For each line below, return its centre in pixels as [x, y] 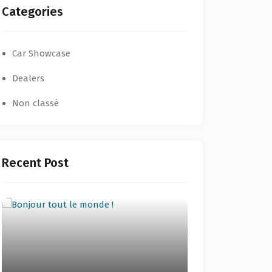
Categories [32, 12]
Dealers [28, 78]
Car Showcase [41, 53]
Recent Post [35, 163]
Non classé [36, 103]
